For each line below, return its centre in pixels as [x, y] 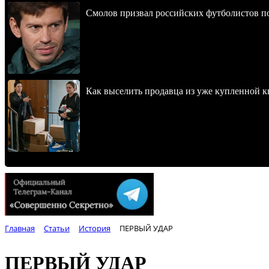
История [95, 228]
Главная [20, 228]
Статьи [57, 228]
